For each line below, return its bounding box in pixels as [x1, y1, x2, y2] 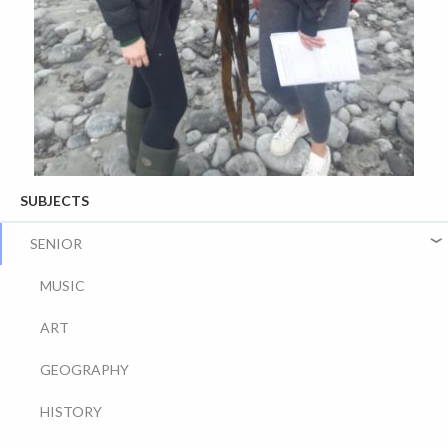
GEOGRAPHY [39, 361, 129, 379]
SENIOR [30, 235, 82, 253]
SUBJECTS [19, 192, 89, 210]
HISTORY [39, 403, 102, 421]
